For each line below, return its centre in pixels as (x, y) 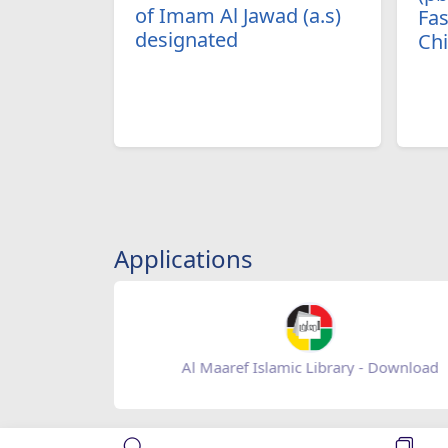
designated (186, 39)
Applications (183, 259)
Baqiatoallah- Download (267, 367)
